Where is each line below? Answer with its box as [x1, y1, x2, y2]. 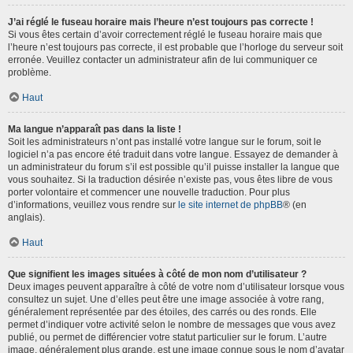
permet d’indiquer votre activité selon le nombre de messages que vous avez [8, 318, 336, 330]
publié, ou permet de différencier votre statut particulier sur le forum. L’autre [8, 331, 327, 343]
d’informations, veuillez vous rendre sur [8, 199, 178, 210]
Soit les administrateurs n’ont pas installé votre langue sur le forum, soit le [8, 136, 321, 147]
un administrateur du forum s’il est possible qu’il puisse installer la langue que [8, 161, 340, 173]
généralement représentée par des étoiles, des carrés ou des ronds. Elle [8, 306, 317, 318]
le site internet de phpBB [178, 199, 283, 210]
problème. [8, 66, 51, 78]
